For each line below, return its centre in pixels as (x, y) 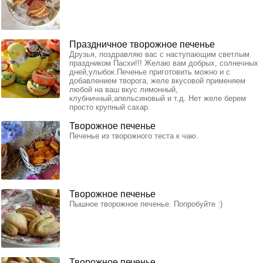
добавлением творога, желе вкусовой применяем (157, 81)
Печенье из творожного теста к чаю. (134, 136)
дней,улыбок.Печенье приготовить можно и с (150, 72)
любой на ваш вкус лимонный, (124, 90)
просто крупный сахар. (110, 107)
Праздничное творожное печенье (142, 45)
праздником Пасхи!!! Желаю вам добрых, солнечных (164, 63)
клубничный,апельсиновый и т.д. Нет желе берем (158, 99)
